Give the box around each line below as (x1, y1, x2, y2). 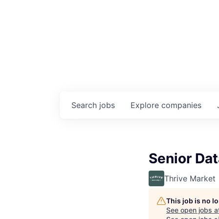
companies (161, 100, 201, 110)
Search (71, 100, 99, 110)
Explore (131, 100, 161, 110)
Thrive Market (164, 174, 216, 183)
